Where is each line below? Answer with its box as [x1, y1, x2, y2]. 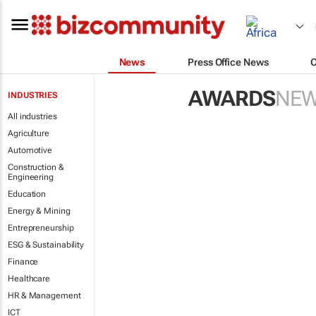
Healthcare [8, 274, 50, 284]
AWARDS [188, 86, 275, 111]
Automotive [8, 145, 52, 155]
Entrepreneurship [8, 223, 74, 233]
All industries [8, 111, 57, 121]
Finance [8, 257, 39, 267]
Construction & [8, 162, 64, 172]
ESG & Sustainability [8, 240, 84, 250]
